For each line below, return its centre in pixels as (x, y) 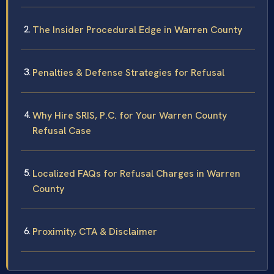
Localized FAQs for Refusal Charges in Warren (136, 173)
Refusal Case (62, 130)
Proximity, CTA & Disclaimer (95, 231)
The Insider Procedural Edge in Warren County (137, 29)
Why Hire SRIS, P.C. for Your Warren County (130, 115)
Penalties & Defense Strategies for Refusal (128, 72)
